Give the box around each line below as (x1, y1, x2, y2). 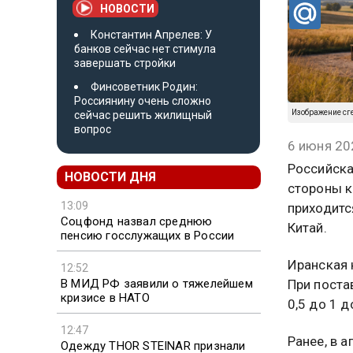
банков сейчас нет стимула (74, 42, 216, 55)
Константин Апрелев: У (91, 28, 212, 41)
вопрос (74, 122, 111, 136)
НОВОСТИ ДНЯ (65, 169, 156, 184)
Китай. (287, 220, 327, 236)
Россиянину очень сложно (74, 94, 211, 107)
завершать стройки (74, 56, 176, 69)
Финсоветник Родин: (91, 80, 198, 93)
